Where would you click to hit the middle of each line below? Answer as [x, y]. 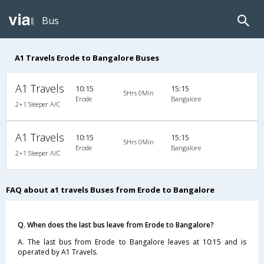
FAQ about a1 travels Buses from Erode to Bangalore [110, 189]
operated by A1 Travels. [58, 252]
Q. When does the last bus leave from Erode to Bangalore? [116, 225]
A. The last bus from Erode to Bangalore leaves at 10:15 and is [132, 242]
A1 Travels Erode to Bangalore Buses [87, 57]
